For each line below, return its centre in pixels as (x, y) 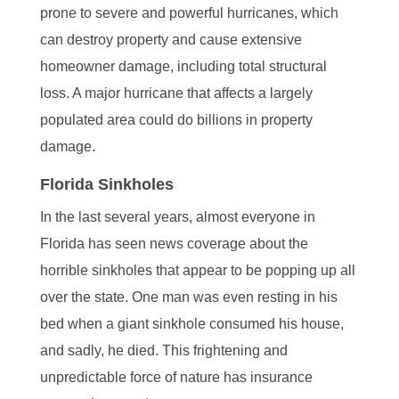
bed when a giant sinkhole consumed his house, (191, 323)
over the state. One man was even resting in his (188, 297)
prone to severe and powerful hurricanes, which (189, 12)
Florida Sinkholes (106, 184)
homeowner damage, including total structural (183, 66)
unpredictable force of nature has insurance (176, 377)
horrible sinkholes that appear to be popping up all (197, 270)
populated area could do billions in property (176, 119)
